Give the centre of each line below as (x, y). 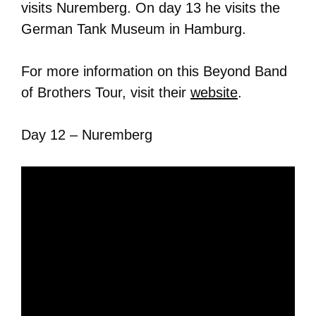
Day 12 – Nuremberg (87, 135)
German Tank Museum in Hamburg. (134, 29)
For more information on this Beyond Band (154, 71)
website (214, 92)
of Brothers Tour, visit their (106, 92)
